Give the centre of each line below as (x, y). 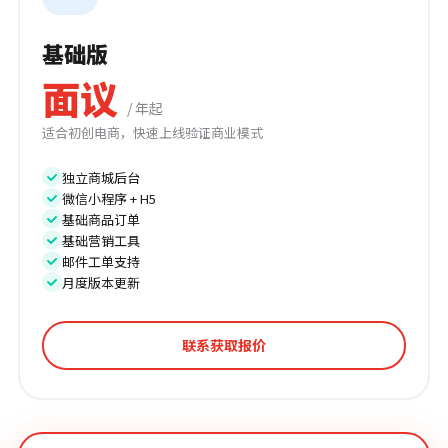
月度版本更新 (101, 282)
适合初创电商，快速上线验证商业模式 (152, 132)
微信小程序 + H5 (109, 198)
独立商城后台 (101, 177)
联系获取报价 (224, 344)
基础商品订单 (101, 219)
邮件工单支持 (101, 261)
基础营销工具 (101, 240)
